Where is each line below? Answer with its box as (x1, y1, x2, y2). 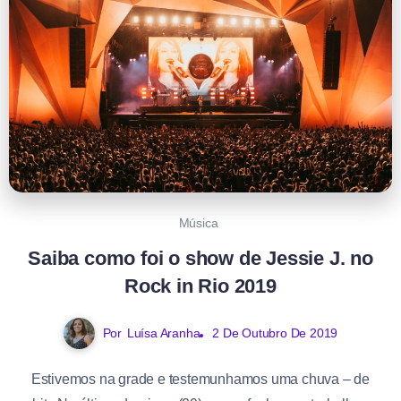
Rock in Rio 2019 (124, 275, 277, 298)
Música (178, 216, 218, 231)
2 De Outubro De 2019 (212, 326, 338, 341)
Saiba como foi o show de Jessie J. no (28, 247, 373, 270)
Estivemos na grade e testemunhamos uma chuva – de (30, 371, 371, 388)
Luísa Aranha (126, 326, 200, 341)
